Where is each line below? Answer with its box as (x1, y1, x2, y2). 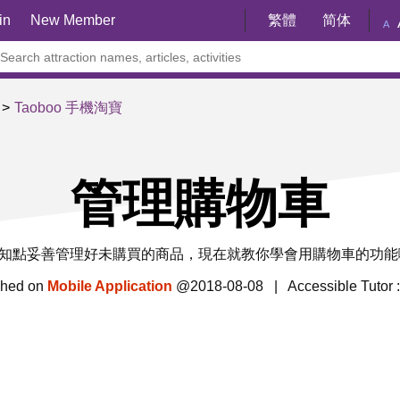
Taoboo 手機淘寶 (14, 100, 122, 115)
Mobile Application (47, 279, 172, 294)
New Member (30, 12, 115, 28)
